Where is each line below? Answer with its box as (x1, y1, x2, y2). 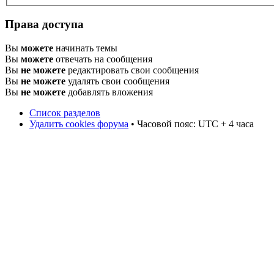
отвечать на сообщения (53, 53, 152, 64)
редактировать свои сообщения (65, 64, 199, 75)
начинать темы (53, 42, 117, 53)
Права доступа (5, 17, 84, 31)
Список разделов (29, 107, 100, 118)
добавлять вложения (65, 86, 153, 97)
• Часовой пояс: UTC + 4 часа (128, 118, 254, 129)
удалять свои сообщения (65, 75, 169, 86)
